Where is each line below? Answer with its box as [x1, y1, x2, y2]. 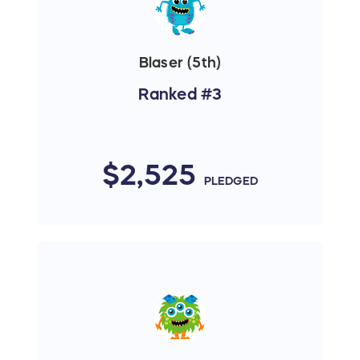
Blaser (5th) [138, 55, 222, 71]
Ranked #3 [137, 86, 223, 103]
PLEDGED [203, 175, 258, 187]
